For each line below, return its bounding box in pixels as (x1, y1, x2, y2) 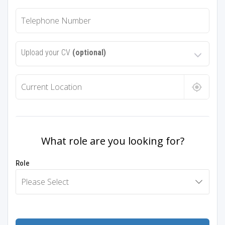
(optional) (72, 48, 106, 57)
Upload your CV (21, 48, 72, 57)
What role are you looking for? (41, 134, 184, 148)
